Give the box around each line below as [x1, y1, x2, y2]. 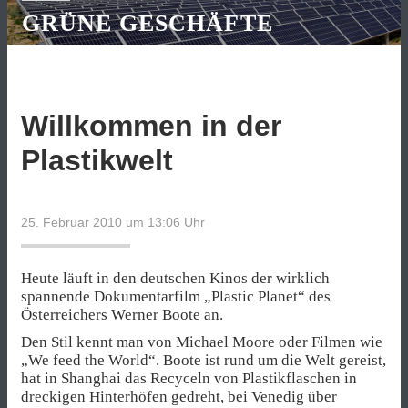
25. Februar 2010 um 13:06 [21, 215, 180, 230]
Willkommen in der [21, 109, 281, 143]
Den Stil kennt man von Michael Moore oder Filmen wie [21, 333, 382, 352]
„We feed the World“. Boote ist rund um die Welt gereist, [21, 352, 386, 370]
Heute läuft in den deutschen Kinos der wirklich [21, 270, 330, 288]
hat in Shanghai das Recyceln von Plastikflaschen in [21, 370, 357, 388]
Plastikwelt [21, 144, 173, 178]
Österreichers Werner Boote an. [21, 306, 223, 324]
